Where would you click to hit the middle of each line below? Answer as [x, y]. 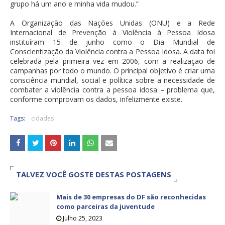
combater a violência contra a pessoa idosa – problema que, [113, 90]
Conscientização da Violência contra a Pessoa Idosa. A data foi [113, 52]
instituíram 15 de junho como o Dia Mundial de [113, 42]
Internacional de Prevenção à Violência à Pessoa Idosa [113, 33]
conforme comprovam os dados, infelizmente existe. [96, 99]
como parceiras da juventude [105, 207]
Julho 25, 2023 [83, 218]
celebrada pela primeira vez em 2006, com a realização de [113, 61]
